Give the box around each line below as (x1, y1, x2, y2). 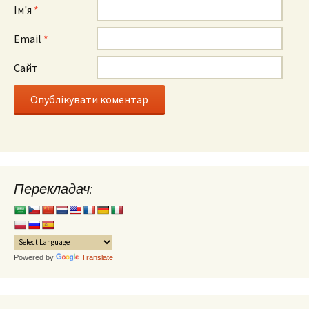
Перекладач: (14, 180, 92, 197)
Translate (81, 253, 113, 261)
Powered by (14, 253, 56, 261)
